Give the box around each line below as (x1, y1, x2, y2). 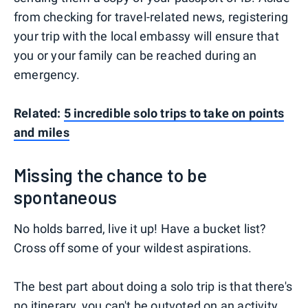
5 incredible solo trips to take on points (63, 105, 285, 120)
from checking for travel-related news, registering (14, 9, 289, 24)
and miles (14, 124, 69, 140)
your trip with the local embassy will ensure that (14, 28, 279, 43)
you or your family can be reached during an (14, 47, 257, 63)
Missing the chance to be (14, 164, 207, 186)
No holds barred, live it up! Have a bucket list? (14, 221, 267, 236)
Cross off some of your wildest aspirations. (14, 240, 252, 255)
